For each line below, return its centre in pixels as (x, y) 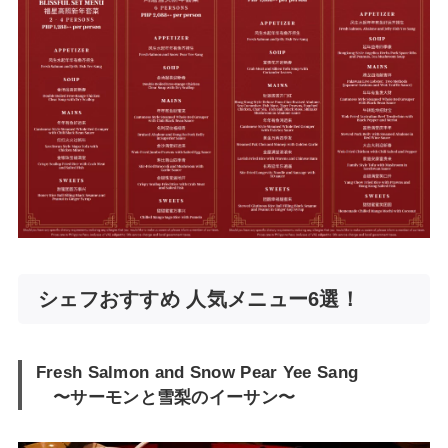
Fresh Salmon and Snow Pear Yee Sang (197, 372)
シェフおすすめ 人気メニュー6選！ (199, 299)
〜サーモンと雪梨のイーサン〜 (165, 397)
